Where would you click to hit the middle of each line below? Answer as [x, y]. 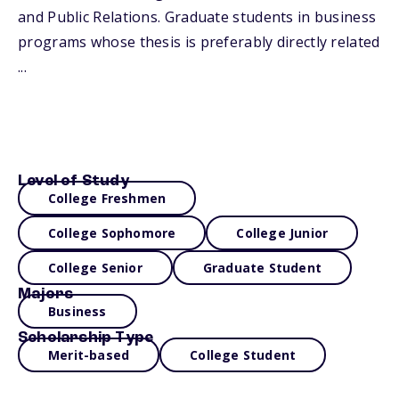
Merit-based [89, 355]
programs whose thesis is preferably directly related [199, 42]
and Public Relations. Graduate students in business [197, 17]
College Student [243, 355]
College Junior [282, 233]
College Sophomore [112, 233]
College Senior [95, 268]
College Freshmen [107, 198]
